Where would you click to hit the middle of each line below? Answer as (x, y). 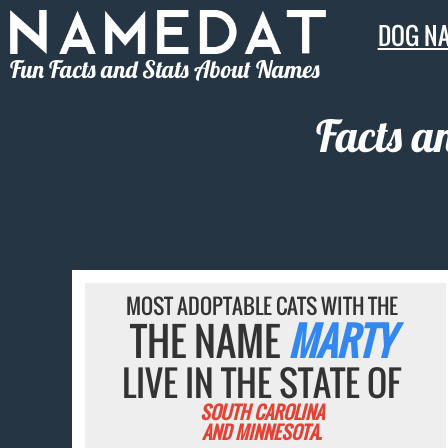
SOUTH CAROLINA (261, 412)
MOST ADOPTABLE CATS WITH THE (261, 306)
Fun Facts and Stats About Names (165, 68)
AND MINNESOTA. (262, 432)
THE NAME (209, 340)
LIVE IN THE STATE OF (262, 382)
